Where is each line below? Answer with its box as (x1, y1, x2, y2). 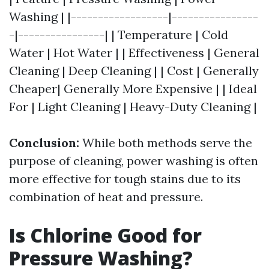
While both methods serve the (79, 135, 252, 150)
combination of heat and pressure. (9, 189, 203, 204)
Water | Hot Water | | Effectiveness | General (9, 45, 259, 60)
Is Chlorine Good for (9, 222, 202, 248)
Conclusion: (9, 135, 79, 150)
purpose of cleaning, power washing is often (9, 153, 258, 168)
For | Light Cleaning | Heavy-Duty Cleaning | (9, 99, 257, 114)
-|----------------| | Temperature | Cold (9, 27, 228, 42)
